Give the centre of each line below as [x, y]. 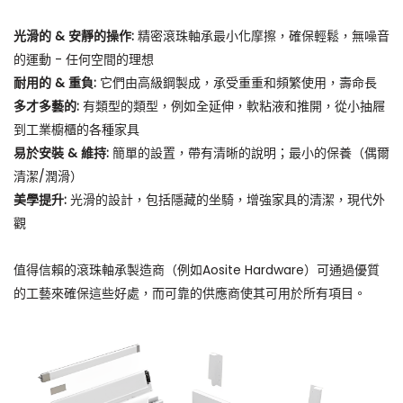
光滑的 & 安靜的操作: [76, 36]
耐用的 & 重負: [57, 83]
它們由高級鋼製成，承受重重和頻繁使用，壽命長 [242, 83]
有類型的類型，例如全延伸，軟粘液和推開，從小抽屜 [234, 107]
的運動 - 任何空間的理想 [87, 60]
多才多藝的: [48, 107]
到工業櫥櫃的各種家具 [80, 130]
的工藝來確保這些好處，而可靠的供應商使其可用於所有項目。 [190, 294]
